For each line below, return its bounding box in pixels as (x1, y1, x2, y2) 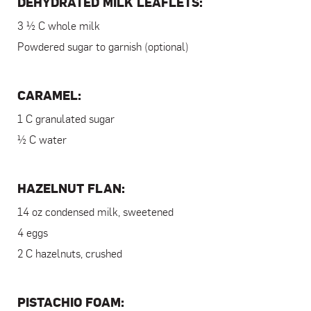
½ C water (17, 135, 67, 146)
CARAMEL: (17, 88, 81, 103)
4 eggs (17, 228, 48, 239)
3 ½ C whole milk (17, 21, 100, 33)
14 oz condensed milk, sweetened (17, 207, 174, 219)
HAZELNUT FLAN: (17, 181, 125, 196)
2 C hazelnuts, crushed (17, 249, 122, 260)
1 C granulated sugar (17, 114, 115, 126)
